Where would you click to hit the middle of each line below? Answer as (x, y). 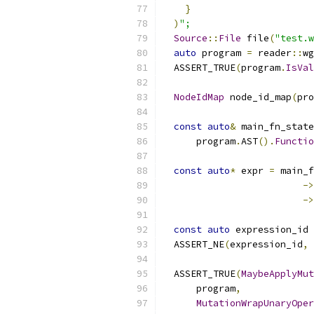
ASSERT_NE (193, 244)
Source (191, 38)
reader (272, 53)
